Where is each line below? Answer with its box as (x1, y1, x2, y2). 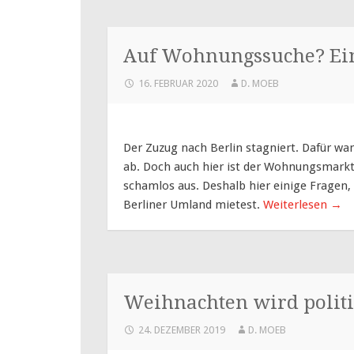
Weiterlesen (263, 197, 330, 212)
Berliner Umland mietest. (123, 197, 263, 212)
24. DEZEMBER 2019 (138, 323, 225, 336)
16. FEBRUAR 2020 (138, 77, 218, 89)
